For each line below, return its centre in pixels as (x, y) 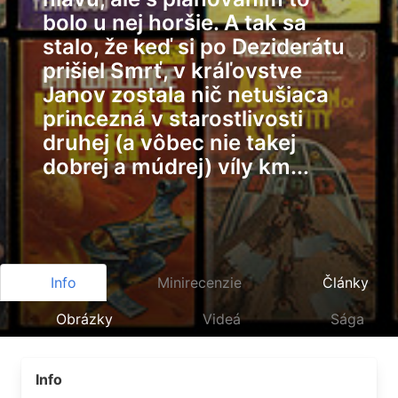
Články (345, 283)
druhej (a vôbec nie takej (169, 143)
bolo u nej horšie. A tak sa (175, 23)
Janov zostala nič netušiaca (186, 95)
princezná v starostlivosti (173, 119)
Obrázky (84, 319)
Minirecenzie (199, 283)
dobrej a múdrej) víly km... (176, 167)
